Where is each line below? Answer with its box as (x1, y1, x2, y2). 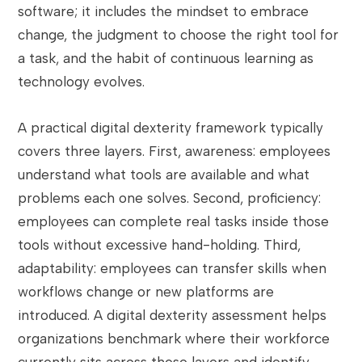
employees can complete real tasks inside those (18, 213, 330, 229)
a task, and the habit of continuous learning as (18, 50, 314, 66)
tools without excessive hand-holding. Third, (18, 237, 301, 253)
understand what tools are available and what (18, 166, 310, 183)
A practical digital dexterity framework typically (18, 120, 324, 136)
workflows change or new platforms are (18, 284, 275, 300)
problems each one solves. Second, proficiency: (18, 190, 322, 206)
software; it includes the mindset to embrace (18, 3, 309, 19)
